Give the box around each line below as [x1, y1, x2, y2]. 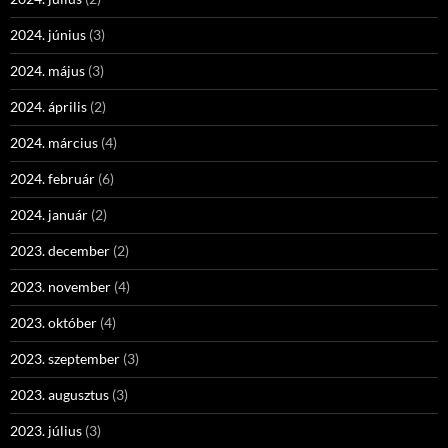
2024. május [10, 62, 85, 79]
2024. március [10, 134, 98, 151]
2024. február [10, 170, 95, 187]
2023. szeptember [10, 350, 120, 367]
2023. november [10, 278, 111, 295]
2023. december [10, 242, 110, 259]
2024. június [10, 26, 86, 43]
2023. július [10, 422, 82, 439]
